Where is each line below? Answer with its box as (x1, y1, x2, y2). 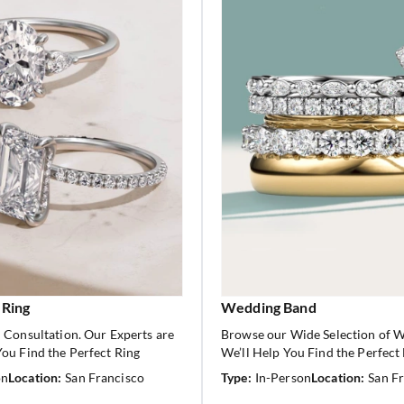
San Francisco (65, 370, 145, 385)
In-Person (254, 370, 311, 385)
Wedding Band (221, 298, 317, 316)
